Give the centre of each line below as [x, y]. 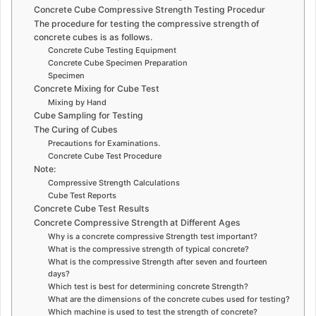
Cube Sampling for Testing [89, 115]
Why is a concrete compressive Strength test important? [152, 236]
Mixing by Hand [77, 102]
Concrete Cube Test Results [92, 208]
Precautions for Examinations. [104, 143]
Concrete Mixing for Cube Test [97, 88]
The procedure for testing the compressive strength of [147, 23]
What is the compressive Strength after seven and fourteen [157, 261]
